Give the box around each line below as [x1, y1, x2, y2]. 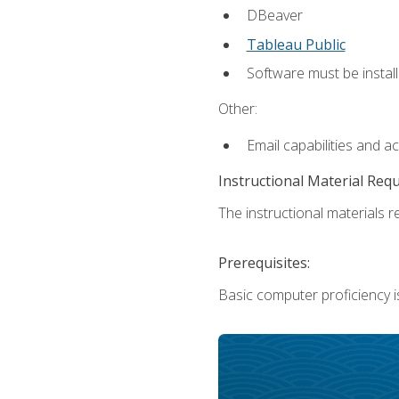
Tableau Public [246, 34, 346, 54]
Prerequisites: [217, 252, 310, 273]
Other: [217, 99, 257, 119]
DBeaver [246, 4, 303, 25]
